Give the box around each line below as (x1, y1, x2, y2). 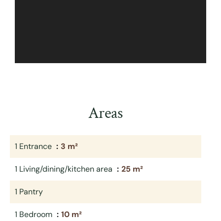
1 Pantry (15, 186, 43, 197)
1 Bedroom (15, 209, 54, 220)
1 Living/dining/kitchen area (15, 164, 114, 174)
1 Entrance (15, 141, 54, 151)
